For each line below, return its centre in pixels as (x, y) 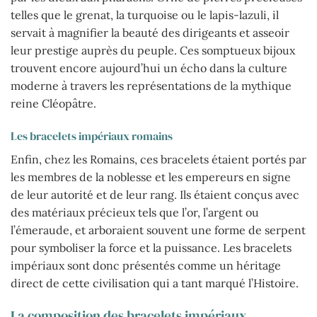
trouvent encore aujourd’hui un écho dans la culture (149, 68)
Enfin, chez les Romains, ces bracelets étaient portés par (158, 160)
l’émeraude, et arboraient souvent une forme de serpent (158, 230)
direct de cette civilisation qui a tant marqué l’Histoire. (155, 283)
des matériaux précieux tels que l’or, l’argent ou (135, 213)
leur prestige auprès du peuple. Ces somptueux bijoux (153, 51)
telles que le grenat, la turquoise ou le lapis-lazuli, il (145, 15)
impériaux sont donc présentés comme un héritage (146, 266)
